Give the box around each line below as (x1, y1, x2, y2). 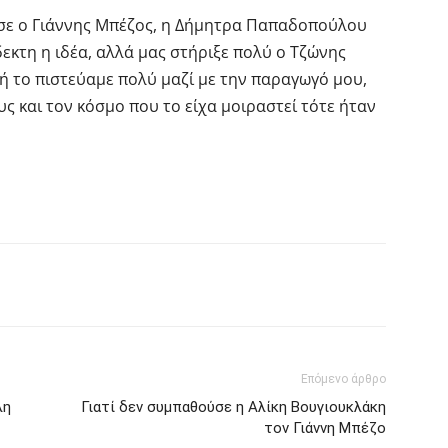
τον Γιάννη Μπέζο (264, 418, 386, 437)
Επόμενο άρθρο (301, 371, 386, 386)
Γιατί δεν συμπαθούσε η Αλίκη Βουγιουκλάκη (81, 397, 386, 416)
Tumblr (114, 276, 153, 292)
